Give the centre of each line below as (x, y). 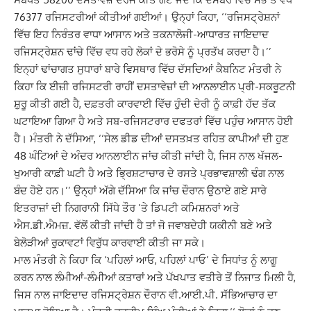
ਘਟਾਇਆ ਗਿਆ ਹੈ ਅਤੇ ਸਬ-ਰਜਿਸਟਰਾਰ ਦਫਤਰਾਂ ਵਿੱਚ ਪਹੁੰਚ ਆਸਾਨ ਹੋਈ (153, 121)
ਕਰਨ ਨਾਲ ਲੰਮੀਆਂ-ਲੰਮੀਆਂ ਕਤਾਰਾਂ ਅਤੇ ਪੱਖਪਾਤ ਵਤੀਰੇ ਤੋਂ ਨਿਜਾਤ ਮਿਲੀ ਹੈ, (155, 278)
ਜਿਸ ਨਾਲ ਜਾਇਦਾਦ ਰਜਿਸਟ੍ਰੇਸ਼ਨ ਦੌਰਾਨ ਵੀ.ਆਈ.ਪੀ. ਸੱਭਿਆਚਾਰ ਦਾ (145, 295)
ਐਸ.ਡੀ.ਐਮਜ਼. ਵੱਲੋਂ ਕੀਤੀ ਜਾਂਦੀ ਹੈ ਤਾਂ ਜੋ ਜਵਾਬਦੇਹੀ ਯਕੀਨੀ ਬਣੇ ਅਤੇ (143, 226)
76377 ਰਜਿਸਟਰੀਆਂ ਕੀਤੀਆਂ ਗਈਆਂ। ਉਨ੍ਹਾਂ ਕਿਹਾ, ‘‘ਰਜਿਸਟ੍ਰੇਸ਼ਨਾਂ (147, 17)
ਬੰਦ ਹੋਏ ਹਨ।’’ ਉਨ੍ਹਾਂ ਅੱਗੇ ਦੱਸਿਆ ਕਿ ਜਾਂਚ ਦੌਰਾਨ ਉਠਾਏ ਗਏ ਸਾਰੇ (140, 191)
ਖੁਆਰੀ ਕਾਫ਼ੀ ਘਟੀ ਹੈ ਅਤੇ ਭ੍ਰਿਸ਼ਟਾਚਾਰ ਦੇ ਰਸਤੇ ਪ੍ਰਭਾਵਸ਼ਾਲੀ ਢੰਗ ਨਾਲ (149, 174)
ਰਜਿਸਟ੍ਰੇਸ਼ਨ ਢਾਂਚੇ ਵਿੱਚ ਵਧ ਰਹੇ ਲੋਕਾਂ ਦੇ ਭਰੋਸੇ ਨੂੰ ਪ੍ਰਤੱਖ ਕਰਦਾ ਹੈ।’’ (143, 52)
